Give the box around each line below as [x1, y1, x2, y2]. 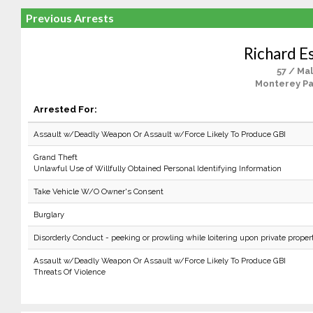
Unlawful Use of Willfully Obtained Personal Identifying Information [33, 163, 282, 173]
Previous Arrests [25, 11, 114, 24]
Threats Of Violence [33, 267, 105, 277]
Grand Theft [33, 152, 78, 162]
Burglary [33, 210, 64, 219]
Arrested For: [33, 103, 97, 115]
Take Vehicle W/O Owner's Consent [33, 187, 163, 196]
